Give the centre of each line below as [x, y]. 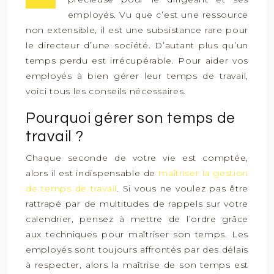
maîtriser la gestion [204, 173]
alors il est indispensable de [92, 173]
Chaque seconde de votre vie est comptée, [137, 158]
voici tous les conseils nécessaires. [106, 91]
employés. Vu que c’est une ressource [158, 15]
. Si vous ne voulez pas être [183, 188]
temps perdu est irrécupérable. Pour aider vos [137, 61]
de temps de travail [71, 188]
